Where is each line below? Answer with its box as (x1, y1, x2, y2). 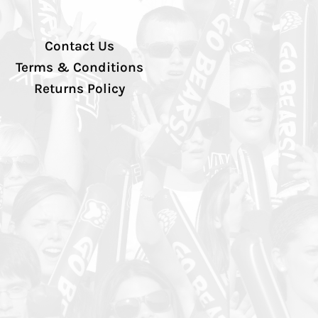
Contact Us (45, 38, 114, 55)
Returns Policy (34, 81, 125, 97)
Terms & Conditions (16, 60, 143, 76)
